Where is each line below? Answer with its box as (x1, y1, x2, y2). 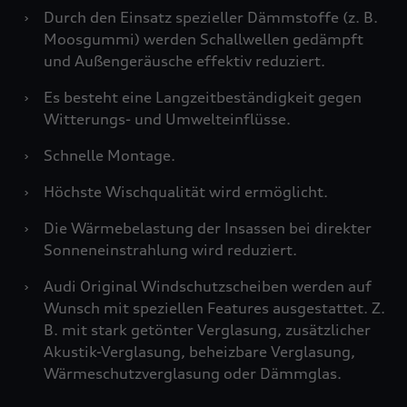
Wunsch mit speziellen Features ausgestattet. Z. (44, 299, 385, 317)
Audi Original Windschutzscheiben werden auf (44, 277, 372, 295)
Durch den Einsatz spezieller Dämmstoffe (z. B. (44, 8, 378, 26)
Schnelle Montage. (44, 146, 175, 164)
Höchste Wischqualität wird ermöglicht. (44, 183, 328, 201)
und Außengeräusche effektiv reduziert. (44, 52, 325, 70)
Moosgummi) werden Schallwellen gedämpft (44, 30, 363, 48)
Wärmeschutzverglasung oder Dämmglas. (44, 364, 342, 382)
